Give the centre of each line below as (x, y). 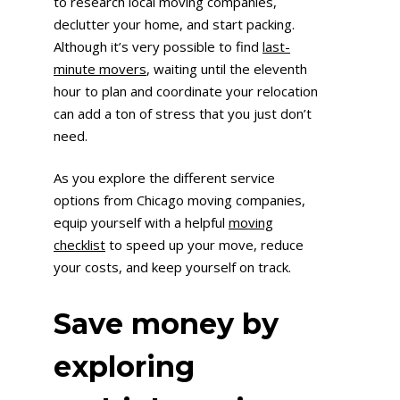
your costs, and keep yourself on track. (172, 267)
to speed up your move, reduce (204, 245)
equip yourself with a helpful (141, 223)
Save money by (166, 323)
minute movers (100, 68)
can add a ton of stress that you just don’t (183, 113)
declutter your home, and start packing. (174, 24)
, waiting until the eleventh (227, 68)
